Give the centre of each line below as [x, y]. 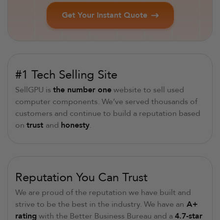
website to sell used [148, 90]
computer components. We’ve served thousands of [106, 102]
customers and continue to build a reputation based [108, 114]
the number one [82, 90]
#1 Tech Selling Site [66, 75]
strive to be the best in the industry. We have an [100, 205]
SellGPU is [34, 90]
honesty [75, 125]
